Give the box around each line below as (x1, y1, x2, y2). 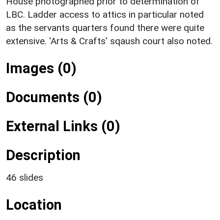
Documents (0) (6, 88, 102, 106)
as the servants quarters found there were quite (6, 22, 204, 33)
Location (6, 196, 62, 213)
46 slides (6, 171, 43, 183)
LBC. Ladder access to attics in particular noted (6, 8, 204, 20)
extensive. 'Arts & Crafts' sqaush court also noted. (6, 35, 213, 47)
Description (6, 146, 81, 164)
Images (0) (6, 59, 77, 77)
